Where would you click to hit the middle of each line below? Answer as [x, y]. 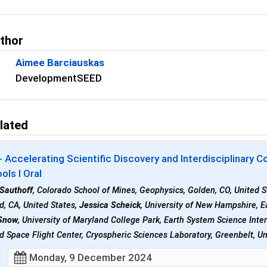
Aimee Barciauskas [60, 62]
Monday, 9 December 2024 [91, 257]
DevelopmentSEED [59, 78]
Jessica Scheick [110, 206]
